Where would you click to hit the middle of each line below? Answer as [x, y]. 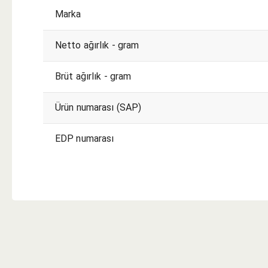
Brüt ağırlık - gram [93, 76]
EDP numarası [85, 138]
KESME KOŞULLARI [104, 185]
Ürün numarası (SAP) [98, 107]
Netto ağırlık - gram [97, 45]
